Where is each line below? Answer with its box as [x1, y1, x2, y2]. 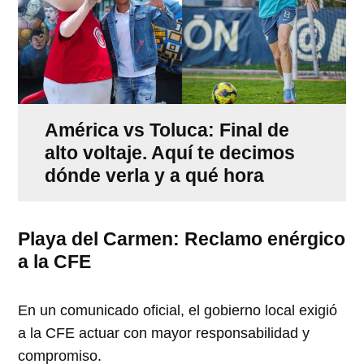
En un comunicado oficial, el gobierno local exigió [18, 301, 338, 318]
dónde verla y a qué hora [44, 164, 264, 186]
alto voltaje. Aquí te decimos [44, 141, 295, 163]
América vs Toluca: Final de [44, 119, 289, 141]
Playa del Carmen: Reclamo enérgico [18, 227, 346, 249]
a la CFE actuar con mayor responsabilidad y [18, 324, 310, 341]
